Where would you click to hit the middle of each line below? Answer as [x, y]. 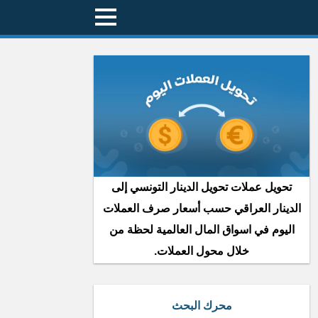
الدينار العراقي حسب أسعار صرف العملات [202, 208]
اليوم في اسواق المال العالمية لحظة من [202, 230]
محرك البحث [202, 306]
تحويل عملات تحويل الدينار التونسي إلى [202, 187]
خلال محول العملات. [202, 251]
